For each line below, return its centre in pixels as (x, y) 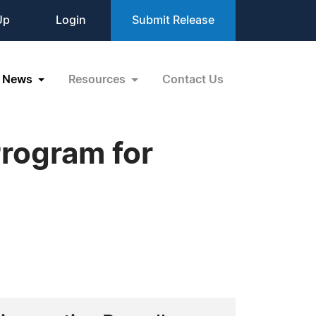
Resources (99, 79)
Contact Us (193, 79)
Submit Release (173, 20)
